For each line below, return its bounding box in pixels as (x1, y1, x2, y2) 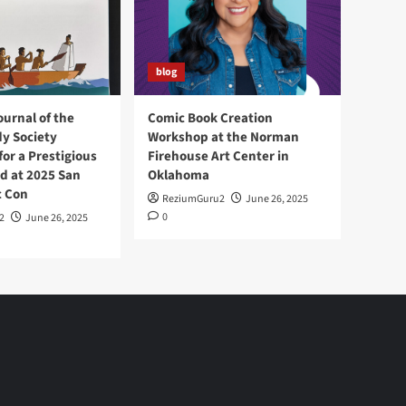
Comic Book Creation (148, 109, 273, 128)
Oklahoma (148, 166, 209, 185)
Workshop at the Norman (148, 128, 299, 147)
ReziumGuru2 (162, 191, 225, 207)
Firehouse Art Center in (148, 147, 289, 166)
